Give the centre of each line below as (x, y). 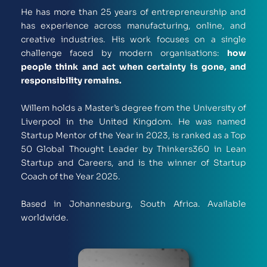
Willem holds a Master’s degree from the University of (133, 108)
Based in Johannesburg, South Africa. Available (133, 204)
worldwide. (46, 217)
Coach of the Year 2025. (71, 176)
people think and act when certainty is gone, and (133, 66)
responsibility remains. (71, 80)
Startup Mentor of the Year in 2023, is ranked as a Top (133, 135)
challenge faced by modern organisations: (124, 53)
